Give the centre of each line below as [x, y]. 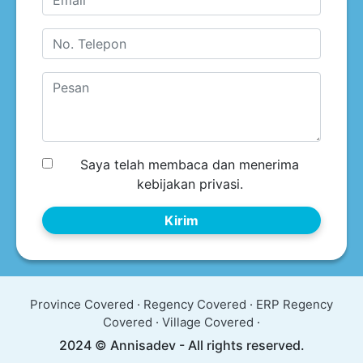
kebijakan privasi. [190, 184]
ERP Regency [295, 304]
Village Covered [208, 322]
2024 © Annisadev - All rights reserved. [181, 345]
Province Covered [82, 304]
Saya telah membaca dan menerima [190, 164]
